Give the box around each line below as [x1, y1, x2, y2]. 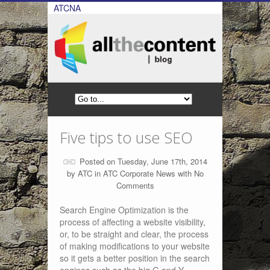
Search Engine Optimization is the [60, 204, 189, 216]
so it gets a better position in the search [60, 252, 210, 264]
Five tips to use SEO [60, 127, 193, 148]
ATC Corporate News [102, 168, 175, 179]
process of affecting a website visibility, [60, 216, 206, 228]
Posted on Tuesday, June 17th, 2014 [80, 155, 207, 167]
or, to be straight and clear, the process [60, 228, 209, 240]
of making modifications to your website [60, 240, 210, 252]
